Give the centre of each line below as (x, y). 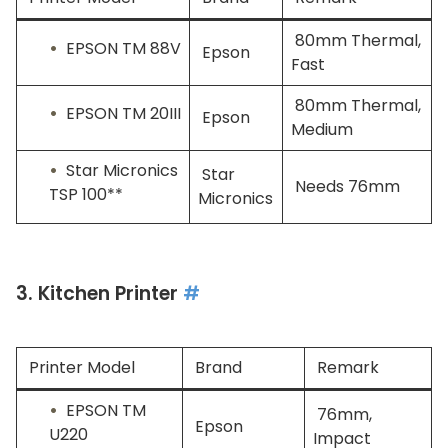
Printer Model (80, 367)
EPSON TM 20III (123, 113)
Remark (346, 367)
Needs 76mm (345, 186)
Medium (322, 129)
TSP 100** (86, 194)
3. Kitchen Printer (99, 293)
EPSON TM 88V (123, 48)
